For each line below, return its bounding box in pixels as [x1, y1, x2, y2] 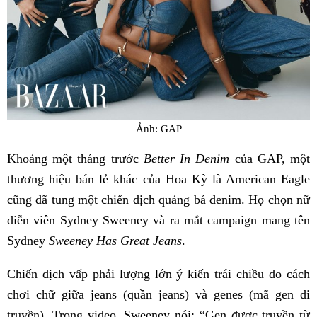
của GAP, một [229, 151, 311, 166]
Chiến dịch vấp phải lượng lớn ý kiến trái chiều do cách [7, 266, 310, 281]
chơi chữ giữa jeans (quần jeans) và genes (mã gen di [7, 287, 310, 301]
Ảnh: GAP [135, 122, 182, 135]
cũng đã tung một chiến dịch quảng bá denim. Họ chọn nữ [7, 192, 310, 207]
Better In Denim [143, 151, 230, 166]
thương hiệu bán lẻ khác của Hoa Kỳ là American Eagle [7, 171, 310, 186]
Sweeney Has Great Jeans [49, 233, 182, 248]
